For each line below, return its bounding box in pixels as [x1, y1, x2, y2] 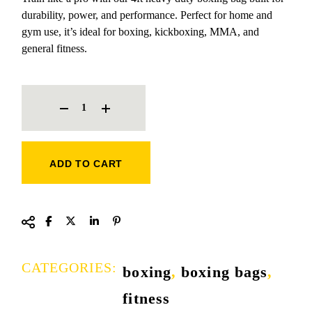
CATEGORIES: [22, 259, 118, 275]
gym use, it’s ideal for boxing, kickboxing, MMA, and [22, 25, 260, 38]
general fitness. [22, 42, 88, 54]
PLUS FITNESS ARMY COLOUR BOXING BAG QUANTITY [21, 83, 262, 93]
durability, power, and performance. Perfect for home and [22, 8, 273, 21]
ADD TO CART [49, 157, 123, 169]
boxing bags [181, 263, 268, 281]
